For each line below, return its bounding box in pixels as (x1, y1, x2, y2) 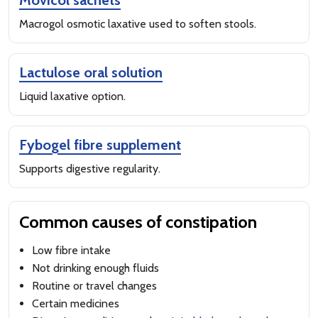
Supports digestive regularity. (19, 162, 160, 175)
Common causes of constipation (19, 212, 257, 232)
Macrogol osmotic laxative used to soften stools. (19, 17, 256, 31)
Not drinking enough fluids (32, 261, 159, 275)
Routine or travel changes (32, 279, 157, 292)
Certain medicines (32, 297, 119, 310)
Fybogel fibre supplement (19, 136, 181, 153)
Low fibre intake (32, 243, 111, 257)
